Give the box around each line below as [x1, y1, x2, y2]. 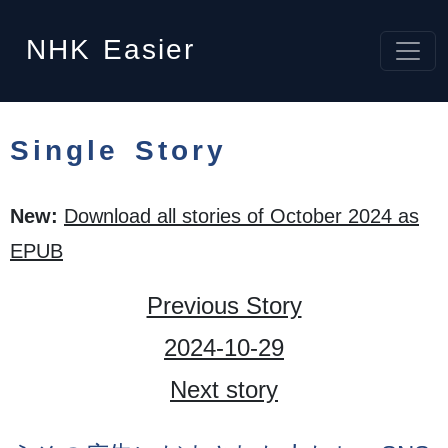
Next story [170, 376, 278, 403]
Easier [103, 34, 195, 65]
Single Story [10, 135, 227, 166]
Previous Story [146, 292, 302, 319]
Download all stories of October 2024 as [64, 205, 419, 227]
